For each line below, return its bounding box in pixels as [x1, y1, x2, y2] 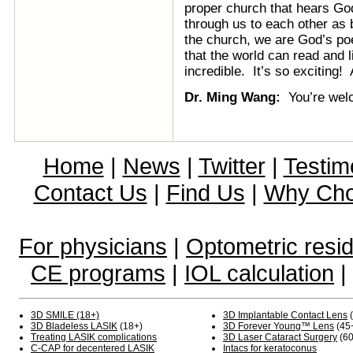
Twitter [198, 153, 266, 179]
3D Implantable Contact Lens [223, 310, 347, 321]
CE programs [31, 260, 165, 286]
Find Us [165, 180, 245, 206]
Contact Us [33, 180, 147, 206]
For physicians [19, 233, 167, 259]
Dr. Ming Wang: [184, 90, 281, 105]
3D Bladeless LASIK [31, 321, 117, 332]
